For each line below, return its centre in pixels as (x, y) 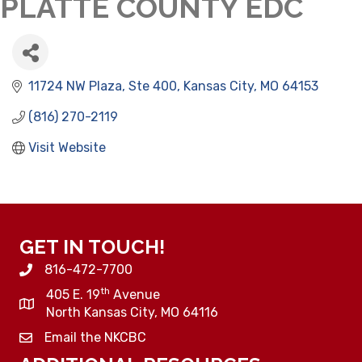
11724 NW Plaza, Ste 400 (103, 86)
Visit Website (67, 148)
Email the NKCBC (95, 338)
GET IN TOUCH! (92, 247)
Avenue (135, 295)
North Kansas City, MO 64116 (132, 313)
